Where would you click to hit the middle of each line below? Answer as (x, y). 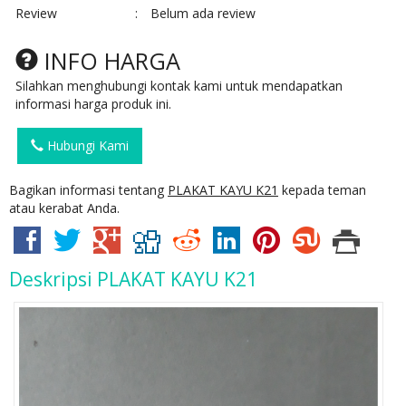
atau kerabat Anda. (64, 208)
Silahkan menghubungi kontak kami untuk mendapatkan (179, 86)
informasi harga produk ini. (93, 104)
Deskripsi (53, 280)
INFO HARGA (109, 61)
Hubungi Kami (86, 146)
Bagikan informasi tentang (88, 190)
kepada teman (322, 190)
